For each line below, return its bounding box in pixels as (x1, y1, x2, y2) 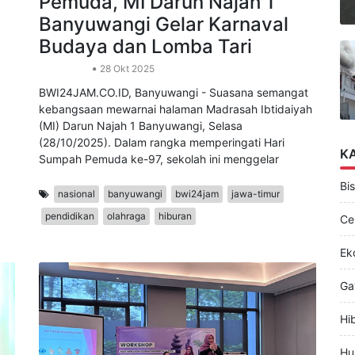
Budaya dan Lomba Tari (39, 82, 252, 106)
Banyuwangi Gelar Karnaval (39, 60, 288, 84)
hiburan (158, 258, 192, 270)
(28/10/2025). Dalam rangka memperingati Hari (39, 183, 284, 197)
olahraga (107, 258, 146, 270)
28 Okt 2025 (97, 110, 155, 123)
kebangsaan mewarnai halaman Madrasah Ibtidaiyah (39, 150, 312, 164)
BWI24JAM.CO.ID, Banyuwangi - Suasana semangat (39, 133, 308, 147)
